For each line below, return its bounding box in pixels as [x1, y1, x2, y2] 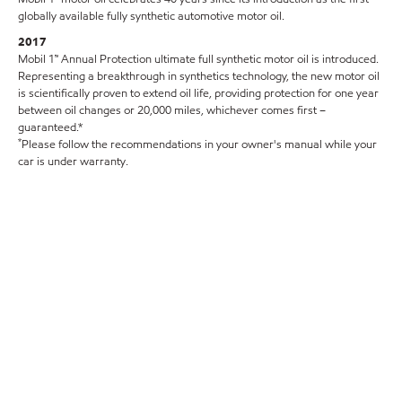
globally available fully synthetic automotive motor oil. [18, 8, 284, 25]
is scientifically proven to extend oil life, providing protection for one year [18, 85, 379, 102]
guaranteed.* [18, 119, 83, 136]
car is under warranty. [18, 153, 128, 170]
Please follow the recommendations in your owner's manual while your [22, 136, 377, 153]
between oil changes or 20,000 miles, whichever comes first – [18, 102, 326, 119]
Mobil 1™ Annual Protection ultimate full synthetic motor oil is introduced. [18, 51, 379, 68]
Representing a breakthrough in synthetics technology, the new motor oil [18, 68, 380, 85]
